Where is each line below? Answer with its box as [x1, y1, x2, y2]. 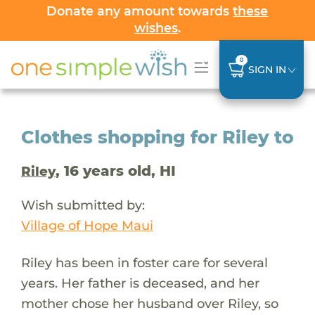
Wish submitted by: [20, 196, 145, 213]
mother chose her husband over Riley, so [20, 295, 278, 311]
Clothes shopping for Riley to [20, 126, 294, 148]
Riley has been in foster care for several [20, 254, 268, 271]
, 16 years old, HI [55, 162, 176, 179]
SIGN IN [247, 63, 286, 76]
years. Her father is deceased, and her [20, 274, 259, 291]
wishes [134, 20, 178, 35]
